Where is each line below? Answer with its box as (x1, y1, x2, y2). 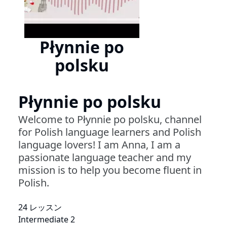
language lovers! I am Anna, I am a (18, 138, 180, 152)
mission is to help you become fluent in (18, 163, 202, 177)
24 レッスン (18, 202, 62, 213)
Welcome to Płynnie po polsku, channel (18, 112, 202, 127)
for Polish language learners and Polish (18, 125, 201, 139)
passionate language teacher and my (18, 150, 191, 165)
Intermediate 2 (18, 214, 75, 225)
